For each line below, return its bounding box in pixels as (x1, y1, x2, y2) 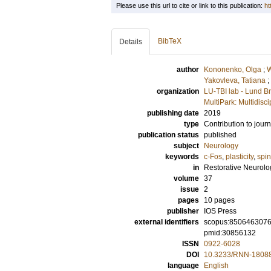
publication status (138, 131, 199, 139)
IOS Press (204, 207, 237, 215)
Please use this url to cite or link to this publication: (116, 2, 264, 9)
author (177, 65, 199, 74)
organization (157, 87, 199, 96)
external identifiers (134, 218, 199, 226)
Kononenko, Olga (204, 65, 261, 74)
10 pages (204, 196, 235, 204)
